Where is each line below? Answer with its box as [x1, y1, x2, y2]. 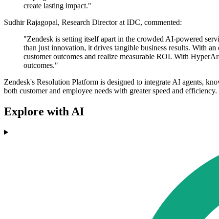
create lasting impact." [23, 1, 91, 10]
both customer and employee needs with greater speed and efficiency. [4, 87, 217, 95]
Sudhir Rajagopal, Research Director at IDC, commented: [4, 18, 182, 27]
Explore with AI [4, 105, 84, 118]
